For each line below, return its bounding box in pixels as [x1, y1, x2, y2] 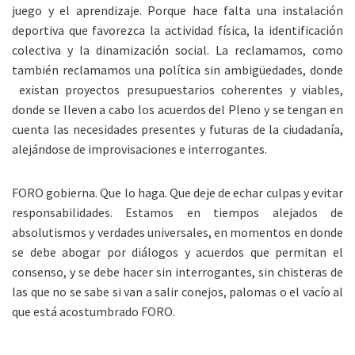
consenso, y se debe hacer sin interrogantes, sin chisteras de [12, 264, 343, 280]
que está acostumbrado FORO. [12, 303, 175, 319]
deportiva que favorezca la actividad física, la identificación [12, 22, 343, 38]
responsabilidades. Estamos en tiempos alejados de [12, 204, 343, 220]
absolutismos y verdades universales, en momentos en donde [12, 224, 343, 240]
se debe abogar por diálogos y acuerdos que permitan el [12, 244, 343, 260]
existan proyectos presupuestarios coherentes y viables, [12, 82, 343, 97]
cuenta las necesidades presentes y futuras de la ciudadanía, [12, 121, 343, 137]
